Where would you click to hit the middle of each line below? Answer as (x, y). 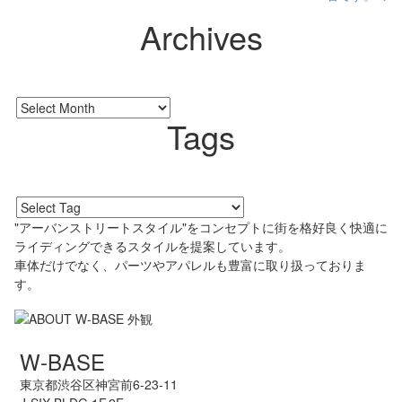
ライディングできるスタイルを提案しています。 (153, 246)
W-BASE (62, 361)
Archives (201, 36)
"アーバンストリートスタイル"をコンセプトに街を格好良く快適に (201, 227)
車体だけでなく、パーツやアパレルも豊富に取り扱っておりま (190, 265)
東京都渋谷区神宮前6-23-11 (99, 384)
